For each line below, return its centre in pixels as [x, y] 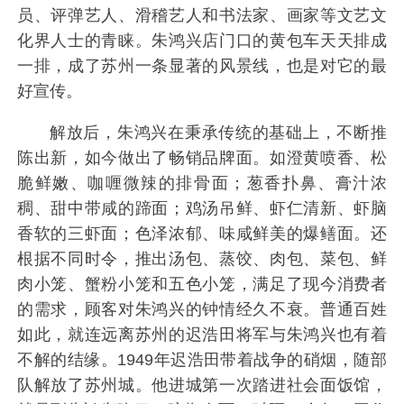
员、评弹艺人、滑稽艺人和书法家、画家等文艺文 [202, 16]
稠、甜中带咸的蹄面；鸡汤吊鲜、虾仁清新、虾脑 [202, 209]
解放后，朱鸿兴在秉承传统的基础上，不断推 [218, 133]
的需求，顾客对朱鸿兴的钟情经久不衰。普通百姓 [202, 310]
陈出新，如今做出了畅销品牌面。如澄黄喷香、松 [202, 158]
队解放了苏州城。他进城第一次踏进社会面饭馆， [202, 386]
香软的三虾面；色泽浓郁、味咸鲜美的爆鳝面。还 [202, 234]
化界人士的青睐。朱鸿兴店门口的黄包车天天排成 [202, 41]
